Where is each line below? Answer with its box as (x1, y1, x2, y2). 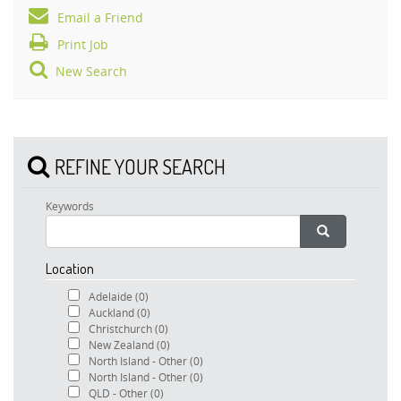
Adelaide (89, 289, 135, 304)
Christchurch (89, 321, 155, 337)
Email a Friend (57, 9, 143, 27)
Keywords (46, 199, 94, 214)
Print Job (57, 36, 108, 54)
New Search (55, 63, 127, 81)
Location (46, 260, 94, 278)
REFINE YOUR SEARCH (51, 154, 226, 180)
